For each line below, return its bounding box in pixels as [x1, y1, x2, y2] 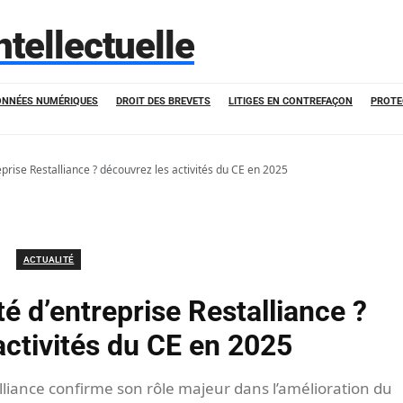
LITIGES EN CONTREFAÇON [228, 95, 353, 107]
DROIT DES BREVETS [116, 95, 210, 107]
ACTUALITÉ [22, 255, 75, 264]
